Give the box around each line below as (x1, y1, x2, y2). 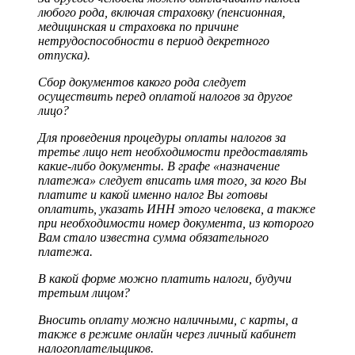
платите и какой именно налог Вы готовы (38, 188, 268, 202)
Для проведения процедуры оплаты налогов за (38, 131, 286, 145)
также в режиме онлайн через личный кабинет (38, 327, 296, 342)
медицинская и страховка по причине (38, 20, 239, 34)
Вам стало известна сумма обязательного (38, 231, 269, 245)
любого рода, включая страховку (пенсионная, (38, 6, 285, 20)
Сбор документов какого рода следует (38, 75, 246, 90)
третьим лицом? (38, 286, 130, 300)
